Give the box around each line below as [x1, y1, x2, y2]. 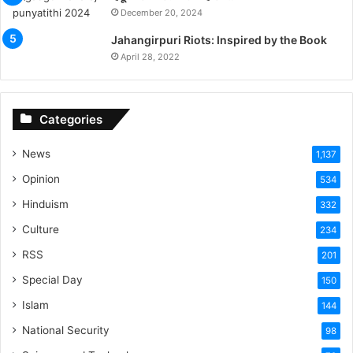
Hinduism [22, 197, 69, 210]
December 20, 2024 [121, 6, 203, 18]
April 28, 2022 [121, 50, 180, 62]
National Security [22, 323, 110, 336]
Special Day [22, 273, 83, 286]
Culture [22, 222, 59, 236]
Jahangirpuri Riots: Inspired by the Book [111, 32, 327, 46]
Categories [39, 111, 102, 127]
